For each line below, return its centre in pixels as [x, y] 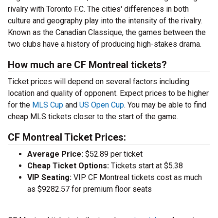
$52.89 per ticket [113, 154]
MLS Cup [48, 105]
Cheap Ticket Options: [68, 166]
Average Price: [55, 154]
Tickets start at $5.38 [146, 166]
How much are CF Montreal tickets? [87, 65]
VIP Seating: [49, 178]
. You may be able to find [165, 105]
